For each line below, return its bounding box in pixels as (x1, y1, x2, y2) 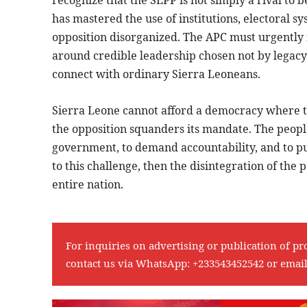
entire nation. (52, 176, 123, 192)
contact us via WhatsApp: (66, 256, 193, 270)
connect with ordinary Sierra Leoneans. (52, 66, 260, 82)
